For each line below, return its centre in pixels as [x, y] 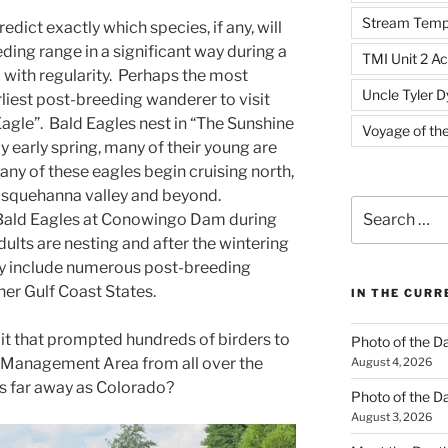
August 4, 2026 [391, 362]
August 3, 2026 [391, 417]
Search [373, 205]
